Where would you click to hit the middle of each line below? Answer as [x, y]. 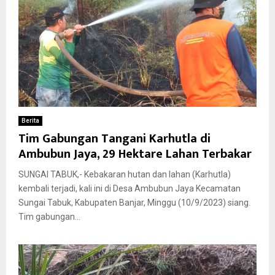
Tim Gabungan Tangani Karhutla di [114, 138]
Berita [30, 120]
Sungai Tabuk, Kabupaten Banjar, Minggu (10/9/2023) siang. [134, 202]
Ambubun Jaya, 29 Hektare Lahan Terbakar [135, 154]
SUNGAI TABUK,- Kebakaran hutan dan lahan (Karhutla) [125, 174]
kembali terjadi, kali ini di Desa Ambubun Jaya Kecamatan [130, 188]
